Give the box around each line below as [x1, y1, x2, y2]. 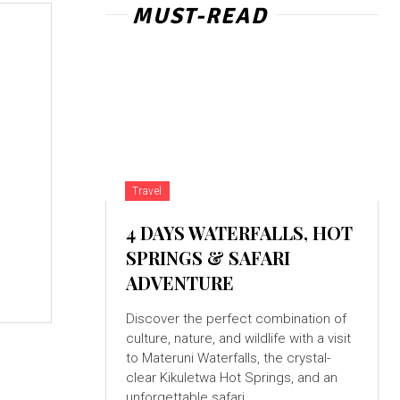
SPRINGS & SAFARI [125, 246, 290, 271]
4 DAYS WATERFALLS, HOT [125, 221, 353, 246]
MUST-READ [131, 2, 268, 29]
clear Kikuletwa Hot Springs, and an [125, 370, 337, 387]
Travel [131, 185, 162, 198]
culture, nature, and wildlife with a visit [125, 330, 351, 347]
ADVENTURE [125, 271, 234, 296]
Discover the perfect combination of [125, 311, 346, 328]
